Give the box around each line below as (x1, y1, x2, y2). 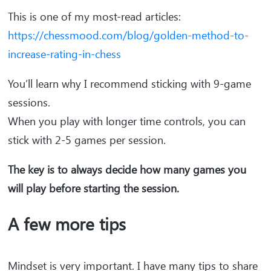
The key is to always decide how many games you (8, 162, 246, 177)
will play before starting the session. (8, 181, 179, 196)
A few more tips (8, 212, 126, 235)
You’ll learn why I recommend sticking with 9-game (8, 76, 251, 91)
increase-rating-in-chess (8, 47, 121, 62)
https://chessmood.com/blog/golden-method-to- (8, 28, 249, 43)
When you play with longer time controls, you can (8, 114, 246, 129)
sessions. (8, 95, 53, 110)
